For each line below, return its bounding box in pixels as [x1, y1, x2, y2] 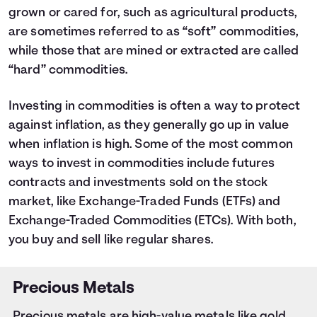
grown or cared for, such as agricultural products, [8, 6, 298, 20]
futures [231, 157, 275, 171]
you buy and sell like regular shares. [8, 234, 213, 247]
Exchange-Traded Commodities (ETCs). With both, [8, 214, 296, 228]
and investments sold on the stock [65, 176, 268, 190]
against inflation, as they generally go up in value [8, 119, 289, 132]
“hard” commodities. [8, 64, 127, 77]
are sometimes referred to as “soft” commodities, [8, 25, 299, 39]
